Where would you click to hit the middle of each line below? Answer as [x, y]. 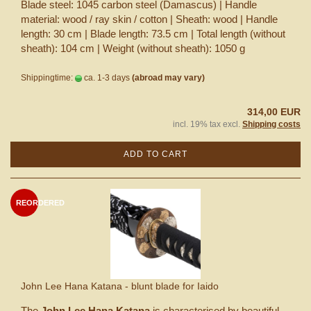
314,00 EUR [274, 111]
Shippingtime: [48, 77]
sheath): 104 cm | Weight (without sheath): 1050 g [134, 48]
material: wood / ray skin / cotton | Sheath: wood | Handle [149, 19]
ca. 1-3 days [106, 77]
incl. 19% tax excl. [208, 124]
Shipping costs [271, 124]
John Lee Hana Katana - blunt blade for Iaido [120, 286]
